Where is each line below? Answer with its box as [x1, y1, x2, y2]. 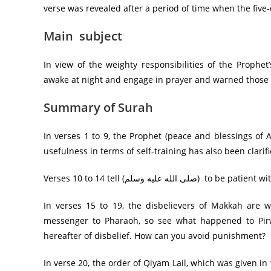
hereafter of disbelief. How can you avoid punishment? [44, 230, 266, 242]
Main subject [44, 28, 122, 45]
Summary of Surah [44, 99, 153, 116]
